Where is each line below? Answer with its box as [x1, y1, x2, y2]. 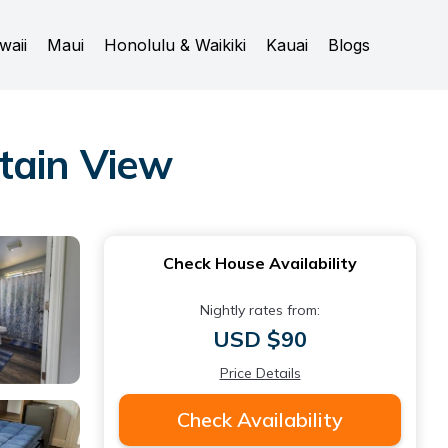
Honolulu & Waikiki [104, 35, 246, 55]
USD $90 [213, 325, 307, 353]
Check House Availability [163, 253, 357, 273]
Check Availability [177, 407, 343, 432]
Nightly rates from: [200, 301, 320, 319]
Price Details [219, 364, 301, 382]
